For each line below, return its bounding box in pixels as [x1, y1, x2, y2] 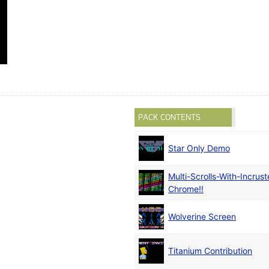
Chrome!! [168, 184, 204, 195]
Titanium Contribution [168, 246, 252, 256]
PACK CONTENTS [138, 112, 201, 122]
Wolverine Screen [168, 211, 236, 222]
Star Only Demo [168, 143, 230, 154]
